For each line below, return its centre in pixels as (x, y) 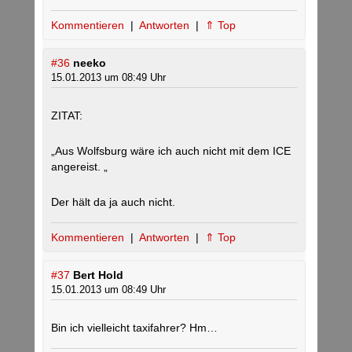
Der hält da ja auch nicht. (113, 202)
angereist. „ (79, 167)
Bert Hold (98, 275)
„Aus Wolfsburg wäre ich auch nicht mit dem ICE (171, 151)
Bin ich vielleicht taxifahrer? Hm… (134, 328)
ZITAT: (67, 116)
